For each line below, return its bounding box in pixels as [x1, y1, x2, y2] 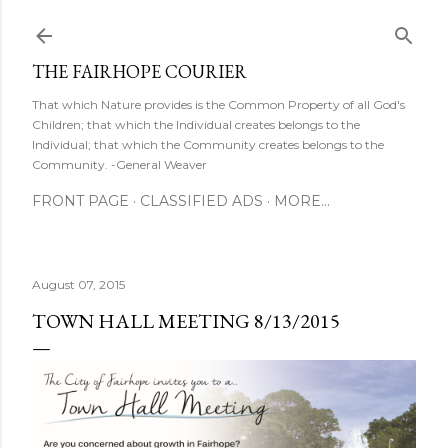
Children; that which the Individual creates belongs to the [32, 117, 360, 132]
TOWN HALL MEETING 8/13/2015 [32, 308, 340, 334]
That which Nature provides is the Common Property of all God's [32, 97, 405, 112]
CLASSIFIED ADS [140, 192, 263, 210]
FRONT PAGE [32, 192, 129, 210]
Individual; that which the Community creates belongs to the [32, 137, 384, 152]
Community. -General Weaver [32, 157, 207, 172]
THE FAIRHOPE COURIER [32, 60, 247, 83]
